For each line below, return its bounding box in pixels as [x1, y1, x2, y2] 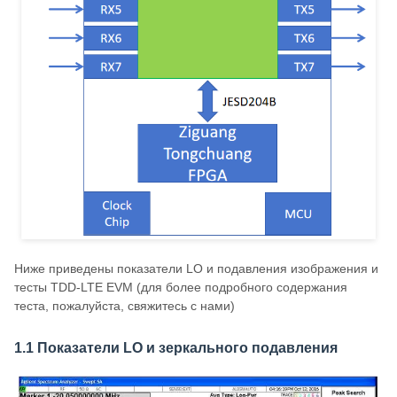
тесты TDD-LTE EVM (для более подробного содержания [14, 280, 347, 295]
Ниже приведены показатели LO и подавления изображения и [14, 261, 378, 276]
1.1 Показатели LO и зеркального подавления [14, 340, 338, 356]
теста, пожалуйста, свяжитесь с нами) [14, 299, 235, 314]
